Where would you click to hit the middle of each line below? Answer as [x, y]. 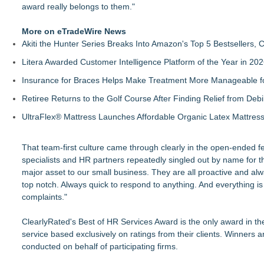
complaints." [44, 197]
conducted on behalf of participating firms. [100, 246]
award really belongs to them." [78, 6]
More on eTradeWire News [74, 31]
